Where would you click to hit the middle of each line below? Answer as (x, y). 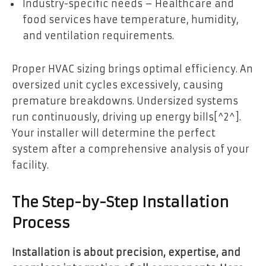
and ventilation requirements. (98, 36)
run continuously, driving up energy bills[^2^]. (126, 117)
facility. (30, 165)
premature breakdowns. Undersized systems (125, 101)
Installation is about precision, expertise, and (126, 253)
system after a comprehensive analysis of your (131, 149)
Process (43, 224)
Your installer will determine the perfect (114, 133)
